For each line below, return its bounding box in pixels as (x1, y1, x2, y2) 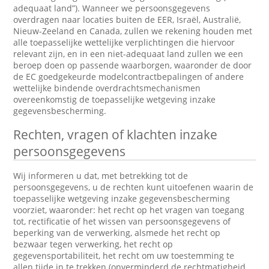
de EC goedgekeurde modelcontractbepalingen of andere (13, 71, 244, 82)
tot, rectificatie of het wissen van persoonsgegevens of (13, 216, 231, 227)
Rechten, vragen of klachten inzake (13, 126, 218, 143)
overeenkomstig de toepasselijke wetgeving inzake (13, 94, 216, 105)
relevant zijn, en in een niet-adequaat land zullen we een (13, 48, 244, 59)
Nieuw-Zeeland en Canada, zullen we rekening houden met (13, 25, 253, 37)
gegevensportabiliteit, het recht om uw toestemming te (13, 250, 235, 261)
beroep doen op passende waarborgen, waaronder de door (13, 59, 252, 71)
